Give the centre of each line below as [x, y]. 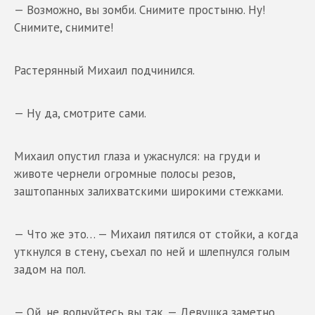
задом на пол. [50, 269]
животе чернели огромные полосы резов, [124, 173]
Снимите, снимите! [64, 27]
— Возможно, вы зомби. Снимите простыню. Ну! [140, 9]
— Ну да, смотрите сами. [80, 113]
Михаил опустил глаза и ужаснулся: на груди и [137, 156]
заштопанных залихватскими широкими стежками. [149, 191]
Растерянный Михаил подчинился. [104, 70]
